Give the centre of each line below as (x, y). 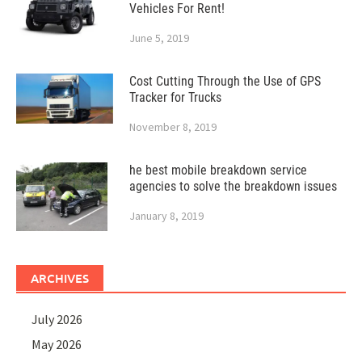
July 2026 (57, 320)
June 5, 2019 (159, 38)
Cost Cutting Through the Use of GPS (225, 82)
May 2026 (57, 344)
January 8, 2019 (166, 216)
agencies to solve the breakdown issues (233, 187)
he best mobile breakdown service (218, 170)
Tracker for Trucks (175, 98)
